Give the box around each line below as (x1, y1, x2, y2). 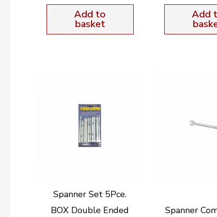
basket (75, 17, 105, 31)
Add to (74, 7, 106, 21)
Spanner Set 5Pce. (53, 188, 127, 201)
